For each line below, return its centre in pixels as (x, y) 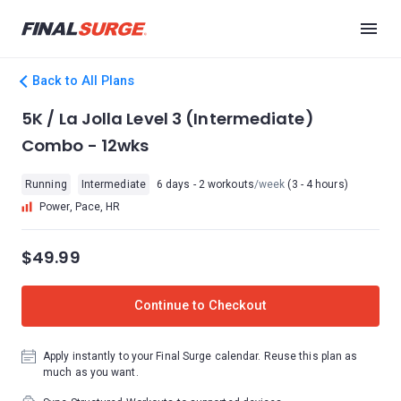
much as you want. (91, 372)
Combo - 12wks (85, 145)
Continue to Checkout (200, 306)
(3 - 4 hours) (316, 184)
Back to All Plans (83, 81)
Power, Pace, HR (80, 207)
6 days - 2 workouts (205, 184)
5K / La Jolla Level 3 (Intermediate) (168, 119)
